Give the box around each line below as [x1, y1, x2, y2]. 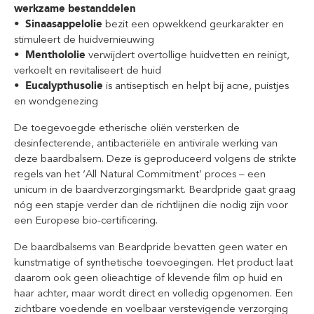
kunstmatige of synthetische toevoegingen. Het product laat [14, 256, 293, 268]
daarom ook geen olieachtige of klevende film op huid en [14, 271, 282, 284]
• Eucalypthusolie [14, 79, 103, 92]
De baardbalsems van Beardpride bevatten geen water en [14, 240, 287, 253]
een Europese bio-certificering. [14, 214, 158, 226]
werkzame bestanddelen [14, 2, 136, 15]
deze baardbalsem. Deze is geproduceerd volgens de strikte [14, 152, 296, 165]
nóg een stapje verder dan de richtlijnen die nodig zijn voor [14, 198, 288, 211]
